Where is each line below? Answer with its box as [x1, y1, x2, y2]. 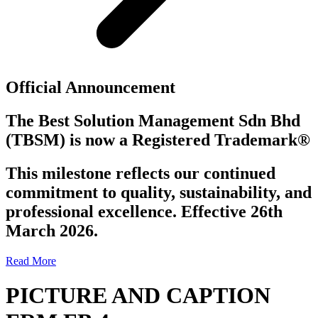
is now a [65, 130, 132, 149]
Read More [6, 254, 56, 267]
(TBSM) [6, 130, 65, 149]
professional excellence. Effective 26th [6, 202, 283, 221]
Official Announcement [6, 77, 175, 97]
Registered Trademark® [132, 130, 310, 149]
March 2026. [6, 221, 98, 240]
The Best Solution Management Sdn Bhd [6, 111, 300, 130]
